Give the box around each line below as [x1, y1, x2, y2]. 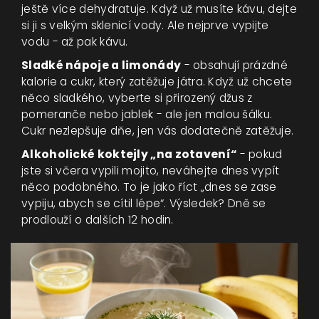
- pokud [236, 147, 283, 162]
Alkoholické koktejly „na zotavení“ [21, 147, 237, 162]
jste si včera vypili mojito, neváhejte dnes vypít [21, 163, 280, 179]
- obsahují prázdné [181, 58, 288, 73]
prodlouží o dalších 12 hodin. [21, 212, 174, 228]
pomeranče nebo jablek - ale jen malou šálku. [21, 107, 273, 122]
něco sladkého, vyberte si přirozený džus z [21, 90, 253, 106]
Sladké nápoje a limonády [21, 58, 182, 73]
